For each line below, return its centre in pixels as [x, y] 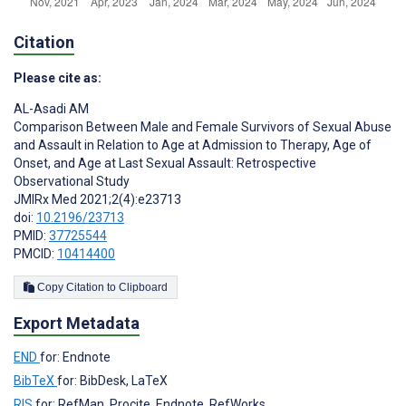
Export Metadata [77, 323]
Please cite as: [58, 77]
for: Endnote [75, 357]
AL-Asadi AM [51, 108]
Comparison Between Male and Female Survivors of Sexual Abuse [203, 126]
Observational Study [72, 181]
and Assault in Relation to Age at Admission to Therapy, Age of [193, 145]
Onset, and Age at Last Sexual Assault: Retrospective [165, 163]
